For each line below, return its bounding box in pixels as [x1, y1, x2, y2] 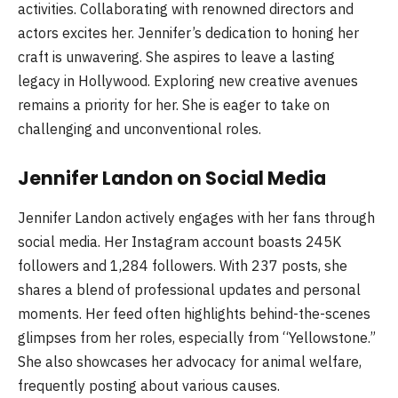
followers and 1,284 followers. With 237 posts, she [18, 256, 347, 275]
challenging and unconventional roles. [18, 119, 261, 138]
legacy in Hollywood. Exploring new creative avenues [18, 71, 358, 90]
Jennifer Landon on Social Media [18, 165, 326, 192]
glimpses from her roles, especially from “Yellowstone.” [18, 328, 376, 346]
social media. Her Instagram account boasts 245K [18, 232, 341, 251]
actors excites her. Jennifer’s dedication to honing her [18, 23, 359, 42]
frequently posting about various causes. [18, 376, 280, 394]
